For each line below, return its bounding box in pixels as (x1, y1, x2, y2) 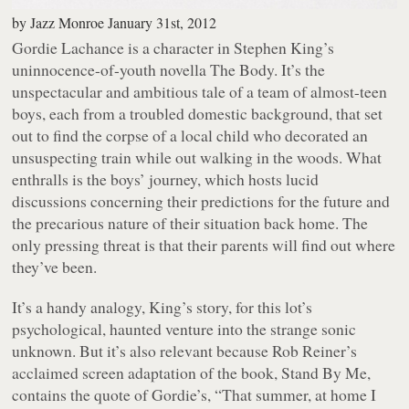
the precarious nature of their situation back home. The (12, 211, 369, 234)
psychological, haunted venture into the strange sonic (12, 317, 357, 340)
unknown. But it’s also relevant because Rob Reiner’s (12, 339, 358, 362)
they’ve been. (12, 255, 98, 278)
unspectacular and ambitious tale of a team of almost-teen (12, 79, 388, 102)
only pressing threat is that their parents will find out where (12, 233, 396, 256)
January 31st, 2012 (108, 12, 217, 32)
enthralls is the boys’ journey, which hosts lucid (12, 167, 320, 190)
